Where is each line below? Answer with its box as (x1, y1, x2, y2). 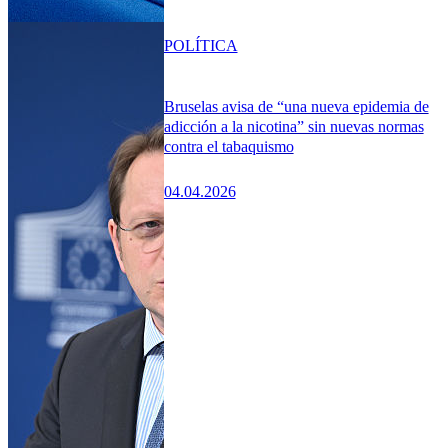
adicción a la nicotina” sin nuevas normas (163, 117, 424, 135)
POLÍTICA (163, 36, 238, 54)
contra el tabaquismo (163, 137, 294, 155)
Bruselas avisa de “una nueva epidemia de (163, 97, 429, 115)
